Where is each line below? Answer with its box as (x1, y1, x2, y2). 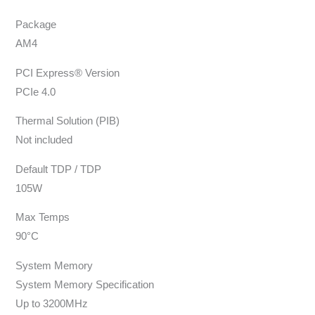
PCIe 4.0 (15, 86, 56, 98)
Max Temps (15, 212, 70, 224)
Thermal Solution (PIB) (15, 115, 120, 127)
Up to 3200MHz (15, 297, 89, 309)
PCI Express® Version (15, 67, 120, 79)
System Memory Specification (15, 278, 155, 290)
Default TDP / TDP (15, 163, 102, 175)
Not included (15, 134, 73, 146)
